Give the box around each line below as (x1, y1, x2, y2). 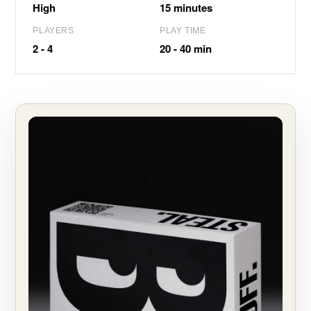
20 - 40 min (160, 41, 212, 56)
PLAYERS (33, 26, 74, 35)
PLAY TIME (160, 26, 206, 35)
